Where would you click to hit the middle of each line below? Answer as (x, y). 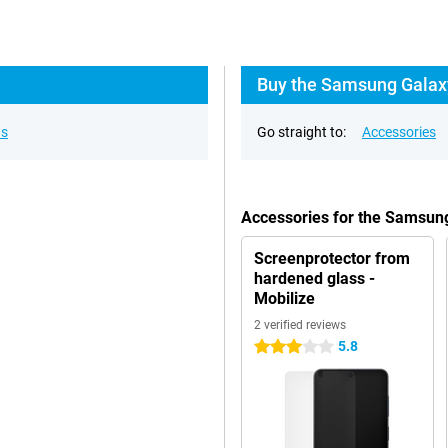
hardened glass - (314, 278)
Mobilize (284, 298)
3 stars (275, 347)
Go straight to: (301, 132)
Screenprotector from (332, 258)
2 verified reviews (300, 325)
